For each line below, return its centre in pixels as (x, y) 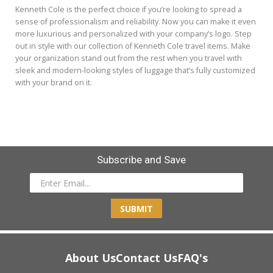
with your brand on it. (54, 83)
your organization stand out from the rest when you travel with (129, 58)
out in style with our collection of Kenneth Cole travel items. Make (133, 46)
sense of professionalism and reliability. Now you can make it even (136, 22)
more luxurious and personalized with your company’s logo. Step (133, 34)
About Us (90, 258)
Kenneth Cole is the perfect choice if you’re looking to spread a (129, 9)
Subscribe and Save (141, 160)
